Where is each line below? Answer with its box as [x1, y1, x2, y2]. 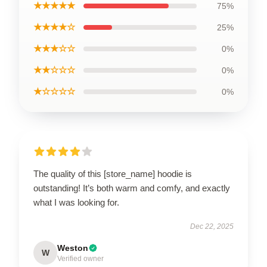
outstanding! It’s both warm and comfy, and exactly [33, 182, 230, 193]
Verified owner [57, 254, 104, 263]
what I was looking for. [33, 197, 119, 207]
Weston [57, 243, 88, 253]
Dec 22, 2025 [190, 222, 234, 231]
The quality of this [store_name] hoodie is [33, 168, 192, 179]
